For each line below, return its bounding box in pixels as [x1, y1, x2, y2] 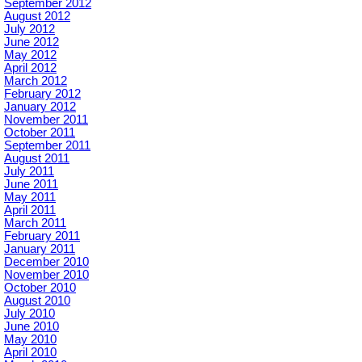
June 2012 [4, 36, 59, 48]
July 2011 [4, 165, 54, 178]
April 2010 [4, 346, 57, 359]
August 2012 [4, 10, 70, 23]
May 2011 [4, 191, 56, 204]
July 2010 [4, 307, 55, 320]
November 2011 [4, 113, 88, 126]
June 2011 [4, 178, 58, 191]
